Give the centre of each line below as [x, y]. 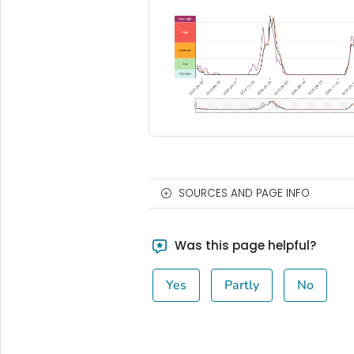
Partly [242, 285]
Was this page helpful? [244, 245]
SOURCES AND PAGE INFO [244, 193]
